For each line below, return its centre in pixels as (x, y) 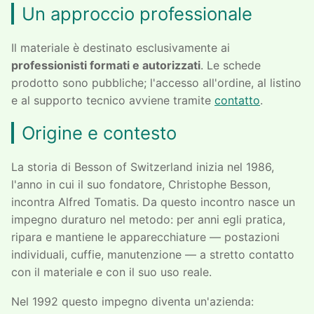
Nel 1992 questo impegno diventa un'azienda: (132, 302)
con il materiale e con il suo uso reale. (111, 272)
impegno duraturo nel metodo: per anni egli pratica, (148, 219)
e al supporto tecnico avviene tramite (113, 101)
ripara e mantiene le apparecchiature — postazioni (145, 237)
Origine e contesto (100, 132)
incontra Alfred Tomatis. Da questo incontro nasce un (153, 202)
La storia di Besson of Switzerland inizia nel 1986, (143, 166)
